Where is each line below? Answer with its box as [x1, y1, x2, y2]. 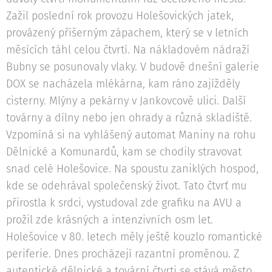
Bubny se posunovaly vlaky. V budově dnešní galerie [6, 60, 259, 74]
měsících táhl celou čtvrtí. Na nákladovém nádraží [6, 43, 250, 57]
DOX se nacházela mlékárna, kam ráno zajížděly [6, 77, 240, 91]
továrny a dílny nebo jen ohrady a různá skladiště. [6, 111, 252, 125]
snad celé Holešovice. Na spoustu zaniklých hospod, [6, 162, 259, 176]
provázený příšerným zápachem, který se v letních [6, 26, 249, 40]
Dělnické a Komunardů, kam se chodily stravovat [6, 145, 242, 159]
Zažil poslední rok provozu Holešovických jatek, [6, 9, 234, 23]
